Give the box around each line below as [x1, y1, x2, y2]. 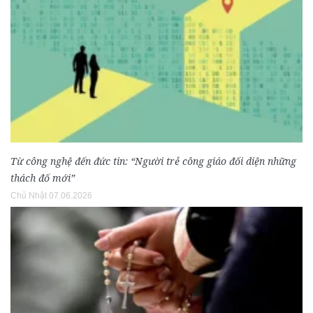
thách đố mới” [10, 171, 75, 185]
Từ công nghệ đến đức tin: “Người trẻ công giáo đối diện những [10, 154, 296, 168]
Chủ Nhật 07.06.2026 [10, 191, 92, 201]
